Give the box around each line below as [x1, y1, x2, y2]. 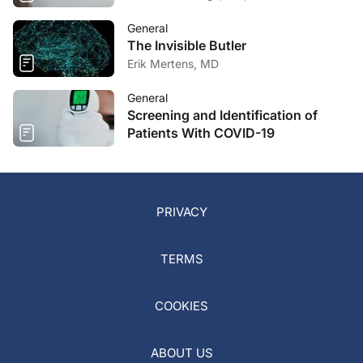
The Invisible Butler [127, 37, 246, 53]
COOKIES [155, 298, 208, 314]
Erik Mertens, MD [127, 57, 219, 70]
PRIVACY [156, 204, 207, 220]
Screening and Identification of [127, 107, 318, 123]
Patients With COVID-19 [127, 125, 275, 141]
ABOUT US [150, 345, 213, 361]
